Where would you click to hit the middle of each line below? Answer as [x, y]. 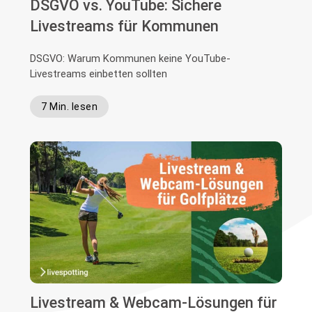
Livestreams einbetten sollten [99, 73]
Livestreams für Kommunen [125, 26]
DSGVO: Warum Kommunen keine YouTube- [131, 58]
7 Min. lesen [70, 106]
